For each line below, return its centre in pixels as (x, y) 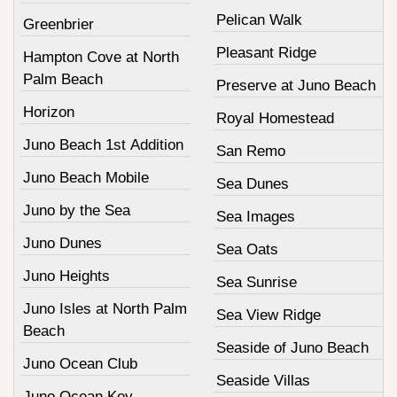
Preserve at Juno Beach (296, 86)
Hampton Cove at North (101, 58)
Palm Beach (63, 80)
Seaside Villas (263, 381)
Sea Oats (247, 250)
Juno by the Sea (77, 211)
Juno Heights (66, 276)
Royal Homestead (275, 119)
